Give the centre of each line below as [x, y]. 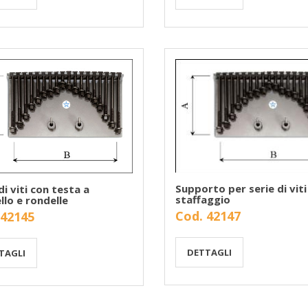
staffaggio [202, 200]
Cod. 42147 [208, 216]
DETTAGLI [209, 253]
